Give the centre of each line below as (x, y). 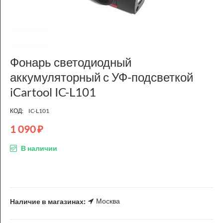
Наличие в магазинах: (49, 201)
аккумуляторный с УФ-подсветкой (102, 77)
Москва (108, 201)
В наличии (38, 148)
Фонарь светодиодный (71, 62)
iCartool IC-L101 (53, 92)
